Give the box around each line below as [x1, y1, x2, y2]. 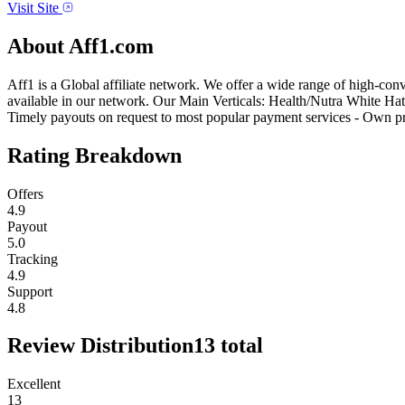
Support [7, 283, 52, 299]
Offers [7, 185, 43, 202]
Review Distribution [7, 334, 193, 358]
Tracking [7, 250, 58, 267]
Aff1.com [69, 33, 154, 58]
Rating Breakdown [7, 143, 182, 167]
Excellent [7, 376, 61, 392]
